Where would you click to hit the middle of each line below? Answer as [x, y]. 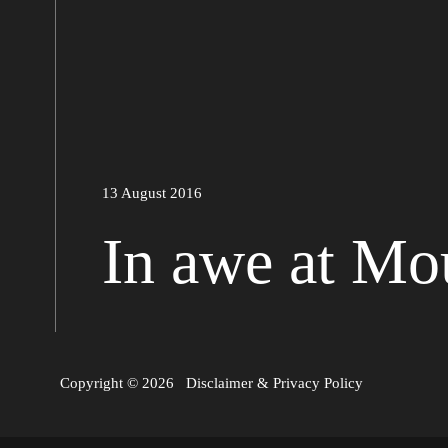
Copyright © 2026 [123, 383]
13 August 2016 [152, 193]
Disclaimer [219, 383]
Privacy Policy [318, 383]
